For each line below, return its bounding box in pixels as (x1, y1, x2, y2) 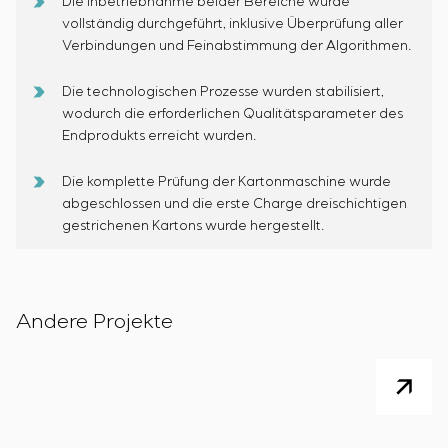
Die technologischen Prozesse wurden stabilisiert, (62, 84, 384, 100)
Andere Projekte (16, 310, 173, 334)
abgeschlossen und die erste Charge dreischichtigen (62, 196, 407, 212)
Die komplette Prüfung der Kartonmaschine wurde (62, 174, 391, 190)
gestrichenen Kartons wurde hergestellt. (62, 218, 324, 234)
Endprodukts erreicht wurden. (62, 128, 256, 144)
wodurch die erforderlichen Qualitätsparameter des (62, 106, 403, 122)
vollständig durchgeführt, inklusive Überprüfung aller (62, 16, 403, 32)
